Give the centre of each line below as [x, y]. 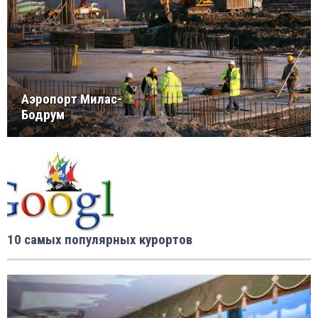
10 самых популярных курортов [100, 240]
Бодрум [43, 115]
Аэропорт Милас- [72, 99]
